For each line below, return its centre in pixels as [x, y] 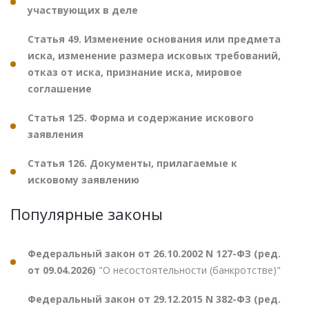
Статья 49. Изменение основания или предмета [154, 39]
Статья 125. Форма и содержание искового [141, 117]
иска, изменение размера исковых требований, [154, 55]
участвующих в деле [83, 10]
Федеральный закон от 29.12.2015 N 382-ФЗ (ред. [154, 299]
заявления [56, 134]
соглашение [60, 88]
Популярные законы [87, 213]
